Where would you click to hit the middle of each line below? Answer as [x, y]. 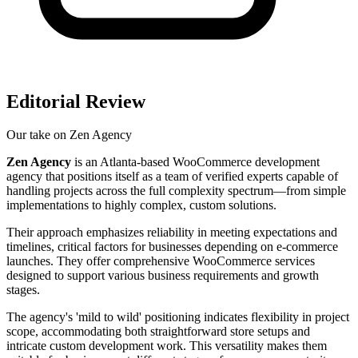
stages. [23, 290]
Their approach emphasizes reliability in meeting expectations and [172, 233]
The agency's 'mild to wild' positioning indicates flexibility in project [178, 317]
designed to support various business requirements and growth [163, 276]
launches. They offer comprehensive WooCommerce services [161, 261]
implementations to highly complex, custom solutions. [141, 205]
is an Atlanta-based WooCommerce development [195, 162]
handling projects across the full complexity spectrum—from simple [176, 191]
